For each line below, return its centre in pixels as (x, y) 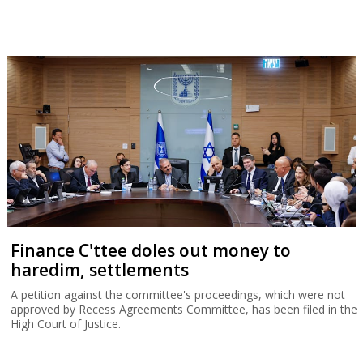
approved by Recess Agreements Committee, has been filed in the (184, 310)
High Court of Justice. (66, 324)
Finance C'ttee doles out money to (151, 251)
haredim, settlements (100, 270)
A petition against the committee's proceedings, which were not (178, 295)
